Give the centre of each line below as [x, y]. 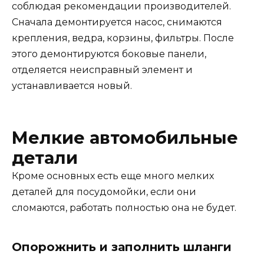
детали [45, 157]
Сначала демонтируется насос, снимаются [117, 22]
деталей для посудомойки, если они [104, 192]
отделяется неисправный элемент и [102, 70]
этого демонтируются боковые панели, [109, 54]
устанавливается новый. [72, 86]
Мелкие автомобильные [125, 137]
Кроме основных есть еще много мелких [113, 176]
